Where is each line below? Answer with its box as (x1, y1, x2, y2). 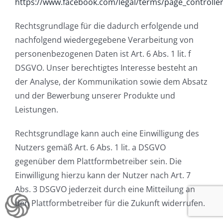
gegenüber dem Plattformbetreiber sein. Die (15, 155, 182, 167)
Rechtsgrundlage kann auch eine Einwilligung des (15, 127, 199, 139)
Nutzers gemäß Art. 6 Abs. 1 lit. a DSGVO (15, 141, 166, 153)
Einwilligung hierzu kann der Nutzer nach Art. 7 (15, 169, 191, 181)
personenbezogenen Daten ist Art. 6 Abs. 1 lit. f (15, 48, 191, 59)
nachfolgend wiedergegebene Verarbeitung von (15, 34, 194, 45)
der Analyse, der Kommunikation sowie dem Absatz (15, 76, 208, 87)
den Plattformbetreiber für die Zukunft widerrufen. (15, 197, 205, 209)
